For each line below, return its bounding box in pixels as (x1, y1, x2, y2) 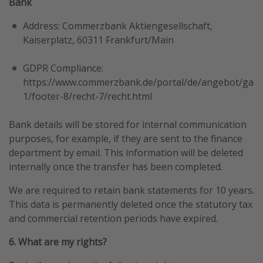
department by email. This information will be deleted (9, 146, 243, 159)
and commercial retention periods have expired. (9, 211, 218, 225)
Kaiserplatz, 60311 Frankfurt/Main (23, 33, 174, 46)
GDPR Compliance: (23, 61, 103, 75)
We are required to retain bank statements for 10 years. (9, 183, 254, 197)
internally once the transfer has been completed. (9, 160, 222, 173)
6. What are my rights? (9, 235, 107, 248)
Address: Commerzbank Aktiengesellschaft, (23, 19, 213, 32)
